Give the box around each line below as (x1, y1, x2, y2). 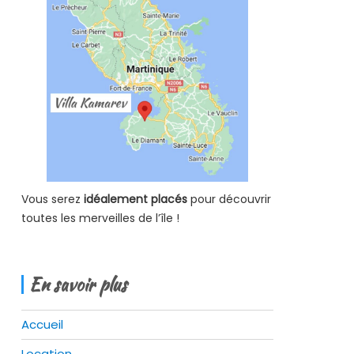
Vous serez (21, 190, 81, 207)
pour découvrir (186, 190, 271, 207)
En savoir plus (28, 271, 127, 297)
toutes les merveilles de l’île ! (21, 209, 179, 226)
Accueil (21, 315, 63, 333)
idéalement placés (80, 190, 187, 207)
